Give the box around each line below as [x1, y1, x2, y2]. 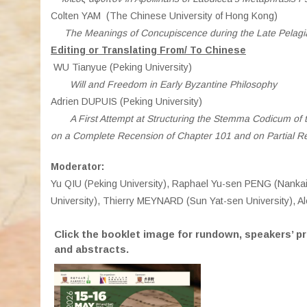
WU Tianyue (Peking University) [51, 62, 192, 73]
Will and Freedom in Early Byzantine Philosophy [51, 79, 277, 90]
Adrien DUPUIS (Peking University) [51, 96, 202, 107]
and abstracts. [54, 243, 132, 255]
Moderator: [51, 161, 104, 172]
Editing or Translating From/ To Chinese [51, 45, 246, 56]
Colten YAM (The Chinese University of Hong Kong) [51, 10, 278, 21]
